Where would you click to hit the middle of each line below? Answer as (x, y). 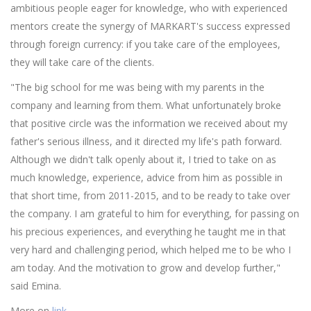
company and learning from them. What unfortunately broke (146, 105)
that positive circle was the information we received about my (149, 123)
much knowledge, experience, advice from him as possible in (146, 177)
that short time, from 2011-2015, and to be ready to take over (150, 195)
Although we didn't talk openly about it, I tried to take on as (143, 159)
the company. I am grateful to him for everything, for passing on (155, 213)
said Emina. (36, 285)
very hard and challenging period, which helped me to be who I (151, 249)
